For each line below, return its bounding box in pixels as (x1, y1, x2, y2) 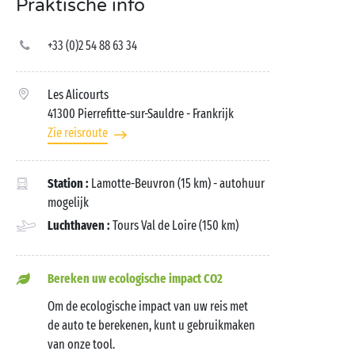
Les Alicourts (48, 87, 109, 102)
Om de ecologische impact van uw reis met (48, 299, 248, 314)
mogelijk (48, 195, 89, 210)
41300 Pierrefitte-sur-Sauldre (48, 106, 186, 121)
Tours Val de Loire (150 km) (110, 218, 239, 233)
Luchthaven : (48, 218, 110, 233)
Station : (48, 176, 89, 191)
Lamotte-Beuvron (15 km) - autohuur (89, 176, 265, 191)
